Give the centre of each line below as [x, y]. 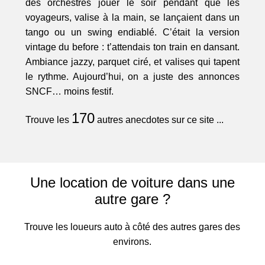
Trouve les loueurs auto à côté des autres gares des [132, 227]
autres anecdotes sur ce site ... [159, 120]
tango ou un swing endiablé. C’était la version [132, 33]
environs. [132, 242]
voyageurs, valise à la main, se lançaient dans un [132, 18]
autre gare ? [132, 199]
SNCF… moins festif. [69, 92]
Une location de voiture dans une [132, 183]
